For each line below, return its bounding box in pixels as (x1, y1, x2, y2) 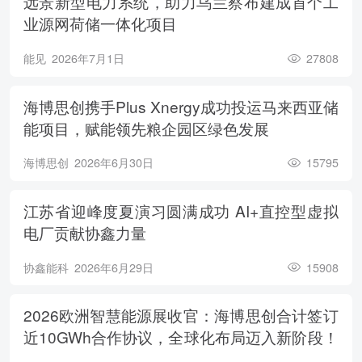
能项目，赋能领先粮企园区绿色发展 (23, 116, 269, 139)
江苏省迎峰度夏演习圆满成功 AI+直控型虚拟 (23, 199, 339, 221)
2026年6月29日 (74, 259, 154, 276)
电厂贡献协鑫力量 (23, 221, 146, 243)
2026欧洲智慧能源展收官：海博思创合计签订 (23, 304, 339, 326)
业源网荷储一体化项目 (23, 12, 177, 35)
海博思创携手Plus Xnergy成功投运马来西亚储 (23, 95, 339, 117)
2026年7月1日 (51, 50, 124, 67)
